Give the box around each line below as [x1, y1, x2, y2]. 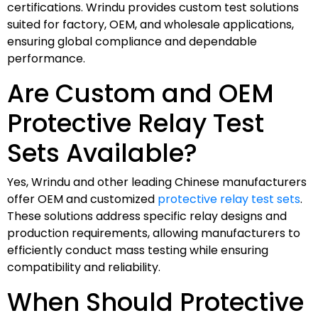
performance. [7, 50, 85, 67]
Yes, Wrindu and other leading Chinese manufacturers [7, 173, 307, 190]
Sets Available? [7, 135, 197, 170]
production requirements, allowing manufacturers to [7, 224, 300, 241]
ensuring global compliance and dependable [7, 33, 257, 50]
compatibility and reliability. [7, 258, 160, 275]
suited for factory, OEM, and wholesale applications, [7, 16, 294, 33]
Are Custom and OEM [7, 75, 274, 111]
